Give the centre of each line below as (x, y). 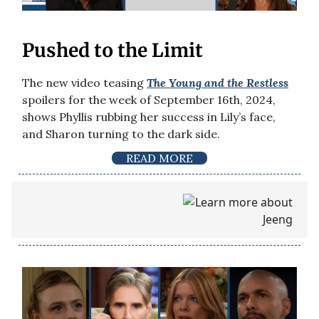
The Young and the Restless (218, 83)
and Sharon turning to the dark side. (121, 134)
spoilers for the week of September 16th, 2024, (149, 100)
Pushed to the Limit (113, 51)
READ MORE (159, 158)
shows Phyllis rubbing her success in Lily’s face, (149, 117)
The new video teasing (84, 83)
